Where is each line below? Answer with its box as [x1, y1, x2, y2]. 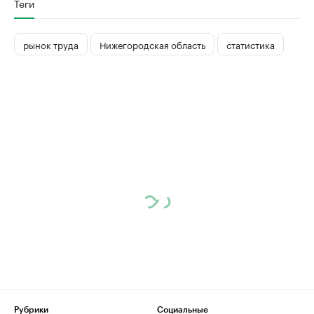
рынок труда [23, 36, 78, 51]
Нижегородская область [100, 36, 205, 51]
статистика [226, 36, 275, 51]
